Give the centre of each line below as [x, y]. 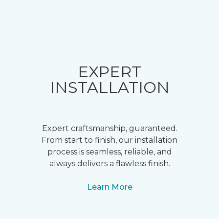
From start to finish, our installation [109, 140]
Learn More [109, 187]
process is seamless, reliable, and [109, 152]
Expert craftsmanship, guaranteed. [109, 128]
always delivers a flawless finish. [109, 164]
